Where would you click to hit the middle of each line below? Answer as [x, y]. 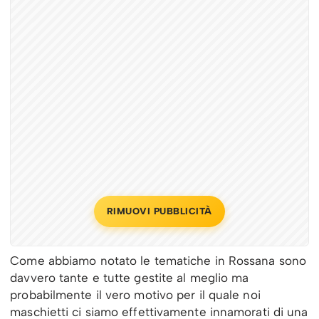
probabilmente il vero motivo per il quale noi [135, 295]
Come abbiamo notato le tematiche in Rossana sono [158, 261]
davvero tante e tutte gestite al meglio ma [130, 278]
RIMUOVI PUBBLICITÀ [159, 211]
